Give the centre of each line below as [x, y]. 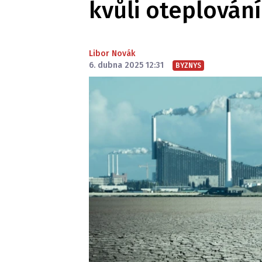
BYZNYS [188, 65]
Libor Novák [112, 54]
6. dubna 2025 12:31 [126, 65]
